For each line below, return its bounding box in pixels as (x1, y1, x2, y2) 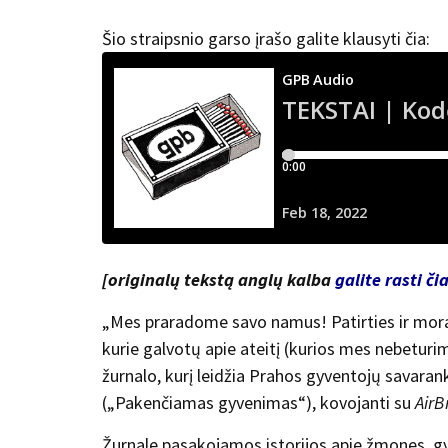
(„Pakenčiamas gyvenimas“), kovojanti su (102, 391, 415, 415)
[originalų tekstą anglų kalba (102, 268, 335, 292)
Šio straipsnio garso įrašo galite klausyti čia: (102, 27, 430, 51)
